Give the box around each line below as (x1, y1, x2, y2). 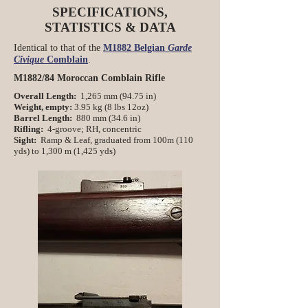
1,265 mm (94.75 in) (76, 91, 156, 101)
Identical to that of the (14, 43, 103, 53)
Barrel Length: (14, 113, 72, 123)
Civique (14, 54, 44, 65)
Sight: (14, 135, 38, 145)
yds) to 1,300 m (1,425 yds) (14, 146, 115, 156)
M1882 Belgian (103, 43, 168, 53)
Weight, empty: (14, 102, 74, 112)
